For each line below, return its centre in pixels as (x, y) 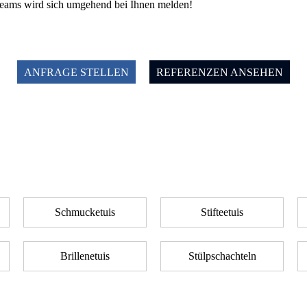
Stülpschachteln (222, 256)
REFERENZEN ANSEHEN (220, 72)
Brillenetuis (85, 256)
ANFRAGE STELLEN (76, 72)
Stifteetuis (222, 212)
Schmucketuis (85, 212)
